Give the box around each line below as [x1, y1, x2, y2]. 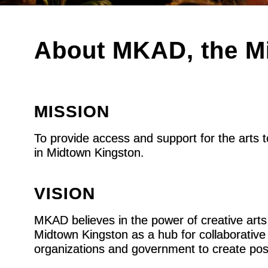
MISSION [33, 102, 109, 121]
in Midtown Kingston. [33, 146, 144, 159]
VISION [33, 184, 95, 203]
